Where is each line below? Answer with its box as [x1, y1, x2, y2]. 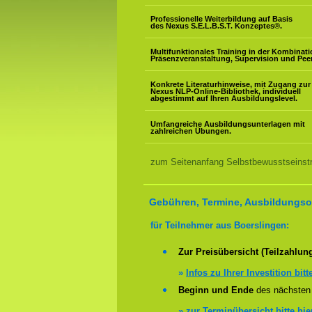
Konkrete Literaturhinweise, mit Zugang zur [150, 80, 311, 88]
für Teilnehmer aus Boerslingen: [150, 220, 289, 231]
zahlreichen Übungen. [150, 127, 231, 135]
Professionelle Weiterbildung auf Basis [150, 15, 292, 23]
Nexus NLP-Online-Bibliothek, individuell [150, 87, 301, 95]
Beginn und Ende [178, 285, 253, 295]
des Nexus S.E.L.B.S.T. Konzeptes [150, 22, 274, 30]
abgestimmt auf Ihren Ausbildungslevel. [150, 94, 297, 102]
